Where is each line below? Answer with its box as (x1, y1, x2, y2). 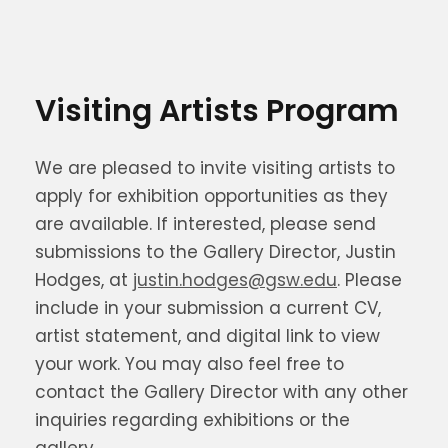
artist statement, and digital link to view (35, 324, 380, 348)
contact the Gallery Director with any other (35, 380, 408, 404)
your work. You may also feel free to (35, 352, 344, 376)
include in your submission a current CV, (35, 296, 381, 320)
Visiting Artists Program (35, 90, 399, 132)
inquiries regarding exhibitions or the (35, 408, 350, 432)
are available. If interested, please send (35, 212, 376, 236)
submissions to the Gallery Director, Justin (35, 240, 396, 264)
